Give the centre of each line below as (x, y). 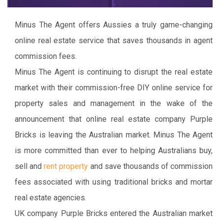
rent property (66, 166)
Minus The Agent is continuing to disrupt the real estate (114, 72)
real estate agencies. (51, 198)
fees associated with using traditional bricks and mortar (114, 182)
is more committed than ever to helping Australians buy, (114, 151)
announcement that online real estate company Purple (114, 119)
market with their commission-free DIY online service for (114, 88)
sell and (29, 166)
